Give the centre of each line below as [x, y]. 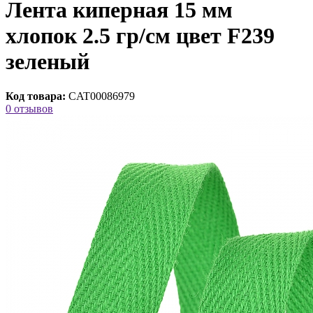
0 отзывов [29, 108]
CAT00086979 [102, 96]
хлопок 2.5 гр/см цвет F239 [140, 36]
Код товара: [36, 96]
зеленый [48, 62]
